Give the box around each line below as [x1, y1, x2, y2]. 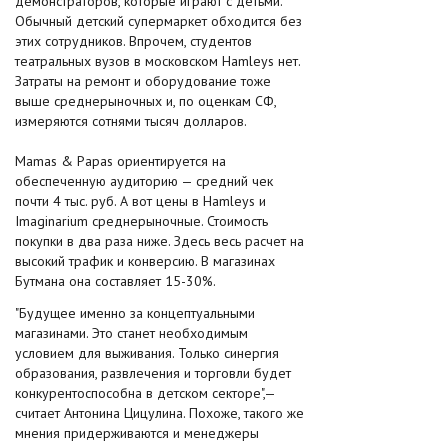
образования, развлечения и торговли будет [15, 364, 291, 382]
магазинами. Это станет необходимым [15, 324, 248, 342]
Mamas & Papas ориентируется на [15, 152, 226, 170]
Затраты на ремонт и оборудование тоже [15, 72, 271, 90]
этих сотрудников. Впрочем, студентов [15, 32, 252, 50]
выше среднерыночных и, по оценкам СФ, [15, 92, 276, 110]
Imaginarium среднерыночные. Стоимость [15, 212, 268, 230]
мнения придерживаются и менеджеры [15, 424, 259, 442]
